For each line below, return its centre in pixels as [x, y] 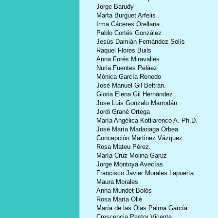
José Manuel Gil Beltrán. [131, 85]
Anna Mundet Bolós [124, 190]
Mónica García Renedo [128, 76]
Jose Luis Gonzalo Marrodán [136, 103]
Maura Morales [117, 182]
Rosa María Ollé [119, 199]
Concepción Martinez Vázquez [139, 138]
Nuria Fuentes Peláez [127, 68]
